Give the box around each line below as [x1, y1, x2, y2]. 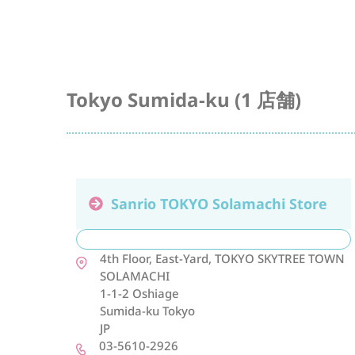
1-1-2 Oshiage [100, 285, 179, 301]
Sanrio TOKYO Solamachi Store [111, 194, 327, 213]
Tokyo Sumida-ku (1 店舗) [67, 86, 301, 113]
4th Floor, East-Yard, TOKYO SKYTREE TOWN [100, 250, 345, 266]
